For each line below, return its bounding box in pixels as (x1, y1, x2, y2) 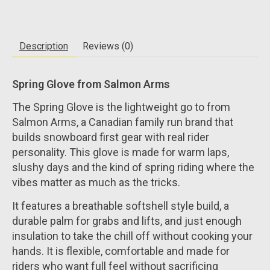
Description (19, 40, 68, 52)
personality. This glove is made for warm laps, (12, 146, 229, 159)
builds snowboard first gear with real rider (12, 131, 209, 144)
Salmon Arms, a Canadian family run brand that (12, 116, 233, 129)
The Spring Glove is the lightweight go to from (12, 101, 230, 114)
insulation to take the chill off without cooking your (12, 229, 253, 242)
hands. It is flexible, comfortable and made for (12, 244, 230, 257)
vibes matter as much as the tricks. (12, 176, 180, 189)
